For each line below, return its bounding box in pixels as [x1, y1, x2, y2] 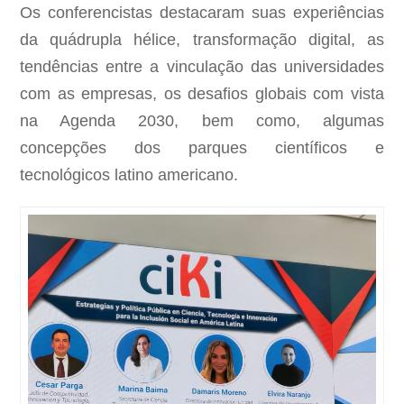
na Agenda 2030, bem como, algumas [20, 111, 384, 130]
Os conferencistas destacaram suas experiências [20, 3, 384, 22]
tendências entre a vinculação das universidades [20, 57, 384, 76]
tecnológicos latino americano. [20, 165, 239, 184]
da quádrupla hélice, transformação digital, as [20, 30, 384, 49]
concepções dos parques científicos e [20, 138, 384, 157]
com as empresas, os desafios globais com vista [20, 84, 384, 103]
